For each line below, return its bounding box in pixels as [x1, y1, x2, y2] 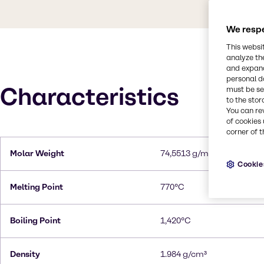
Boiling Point [10, 216, 61, 226]
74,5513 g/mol [160, 148, 216, 159]
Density [10, 249, 40, 259]
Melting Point [10, 182, 63, 192]
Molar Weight [10, 148, 64, 159]
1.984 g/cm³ [160, 249, 207, 259]
